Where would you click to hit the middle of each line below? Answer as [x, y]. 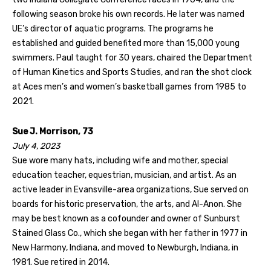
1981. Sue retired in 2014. [61, 262]
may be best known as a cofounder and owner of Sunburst [126, 218]
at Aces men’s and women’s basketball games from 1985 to [129, 87]
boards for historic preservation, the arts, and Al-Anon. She [127, 204]
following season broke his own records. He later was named [128, 14]
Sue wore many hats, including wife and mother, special [120, 160]
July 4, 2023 [36, 146]
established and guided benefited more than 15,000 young [126, 43]
